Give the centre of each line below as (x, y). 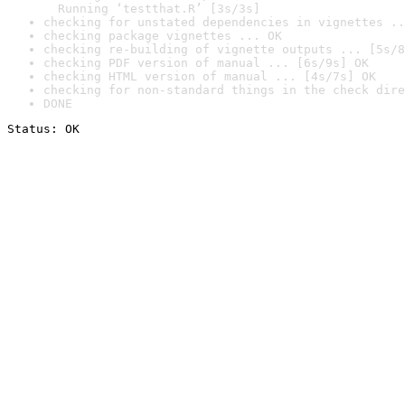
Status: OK (43, 129)
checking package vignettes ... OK (163, 36)
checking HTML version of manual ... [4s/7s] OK (210, 76)
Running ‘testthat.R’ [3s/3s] (152, 9)
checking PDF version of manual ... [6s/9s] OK (206, 63)
